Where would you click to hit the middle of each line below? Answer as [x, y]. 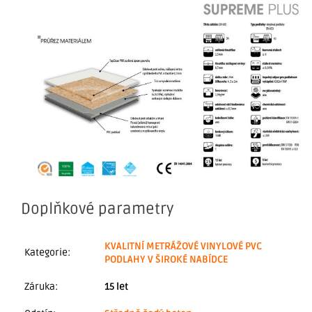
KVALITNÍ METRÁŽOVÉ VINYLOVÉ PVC [183, 246]
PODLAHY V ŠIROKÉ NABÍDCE [166, 259]
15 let [116, 286]
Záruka [40, 286]
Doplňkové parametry [97, 209]
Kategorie [46, 252]
